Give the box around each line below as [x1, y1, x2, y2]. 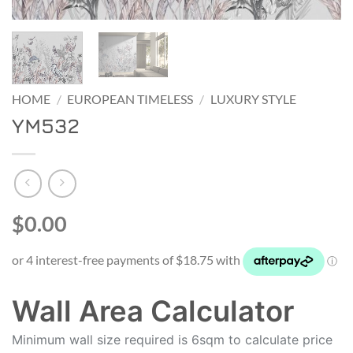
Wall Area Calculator [12, 293, 294, 329]
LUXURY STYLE [210, 92, 296, 107]
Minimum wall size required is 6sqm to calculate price [12, 331, 333, 347]
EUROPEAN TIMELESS [67, 92, 194, 107]
